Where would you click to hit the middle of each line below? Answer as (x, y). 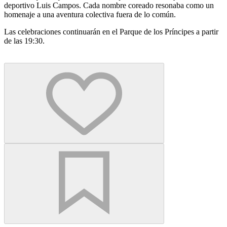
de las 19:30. (24, 41)
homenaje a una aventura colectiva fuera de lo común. (90, 14)
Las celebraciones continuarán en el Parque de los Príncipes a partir (111, 31)
